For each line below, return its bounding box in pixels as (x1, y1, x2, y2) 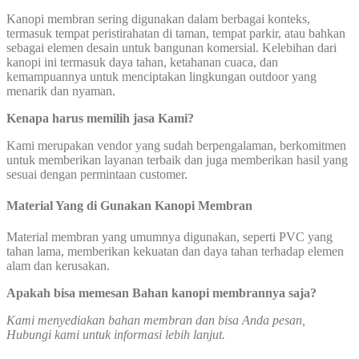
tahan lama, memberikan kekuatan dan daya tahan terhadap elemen (6, 244, 344, 259)
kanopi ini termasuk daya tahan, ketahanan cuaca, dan (6, 54, 278, 69)
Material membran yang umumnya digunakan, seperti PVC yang (6, 230, 333, 244)
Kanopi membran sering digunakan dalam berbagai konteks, (6, 11, 310, 26)
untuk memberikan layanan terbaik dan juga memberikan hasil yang (6, 152, 348, 167)
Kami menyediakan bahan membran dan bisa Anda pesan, (6, 313, 305, 328)
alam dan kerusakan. (6, 259, 110, 273)
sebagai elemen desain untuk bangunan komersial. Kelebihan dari (6, 40, 337, 54)
